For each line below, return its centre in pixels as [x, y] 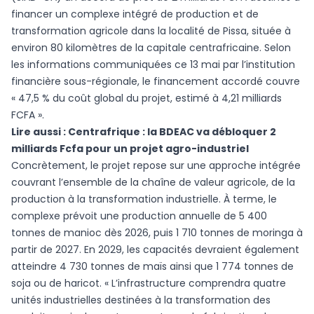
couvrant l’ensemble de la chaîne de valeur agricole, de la [153, 183]
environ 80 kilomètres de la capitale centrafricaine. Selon [151, 48]
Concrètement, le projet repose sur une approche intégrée [156, 166]
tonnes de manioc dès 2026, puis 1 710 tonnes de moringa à [157, 233]
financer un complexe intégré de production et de [135, 14]
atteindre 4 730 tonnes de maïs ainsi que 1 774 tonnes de [152, 267]
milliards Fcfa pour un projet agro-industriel [130, 149]
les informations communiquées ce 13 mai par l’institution [153, 65]
